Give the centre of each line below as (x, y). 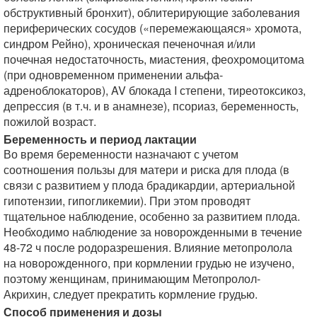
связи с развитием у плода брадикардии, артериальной (149, 185)
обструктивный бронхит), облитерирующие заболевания (152, 12)
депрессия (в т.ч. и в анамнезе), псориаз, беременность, (151, 106)
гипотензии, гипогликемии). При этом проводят (127, 201)
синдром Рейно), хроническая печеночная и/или (129, 44)
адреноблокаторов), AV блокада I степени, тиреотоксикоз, (155, 90)
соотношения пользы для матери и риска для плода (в (146, 169)
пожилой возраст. (50, 121)
